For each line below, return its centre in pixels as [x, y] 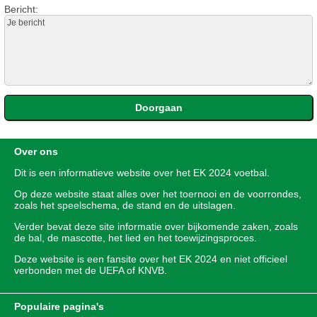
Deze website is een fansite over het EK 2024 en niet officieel [151, 259]
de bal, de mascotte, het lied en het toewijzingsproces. [136, 237]
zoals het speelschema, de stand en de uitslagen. [125, 205]
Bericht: [21, 9]
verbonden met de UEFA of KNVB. [91, 270]
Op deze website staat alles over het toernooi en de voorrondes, [158, 194]
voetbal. [250, 172]
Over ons [36, 151]
